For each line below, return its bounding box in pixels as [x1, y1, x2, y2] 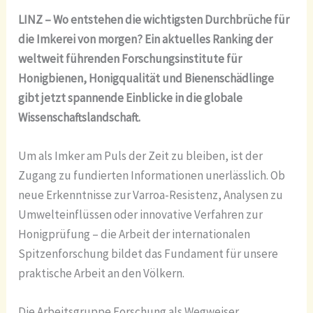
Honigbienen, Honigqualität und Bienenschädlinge [18, 70, 275, 86]
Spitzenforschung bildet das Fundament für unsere [18, 245, 279, 261]
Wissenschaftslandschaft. [18, 109, 141, 125]
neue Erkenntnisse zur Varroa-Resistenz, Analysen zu [18, 187, 284, 203]
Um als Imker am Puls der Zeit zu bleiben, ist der [18, 147, 263, 163]
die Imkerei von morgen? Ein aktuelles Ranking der [18, 31, 273, 47]
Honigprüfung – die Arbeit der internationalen [18, 226, 251, 242]
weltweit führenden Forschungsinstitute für [18, 50, 242, 66]
